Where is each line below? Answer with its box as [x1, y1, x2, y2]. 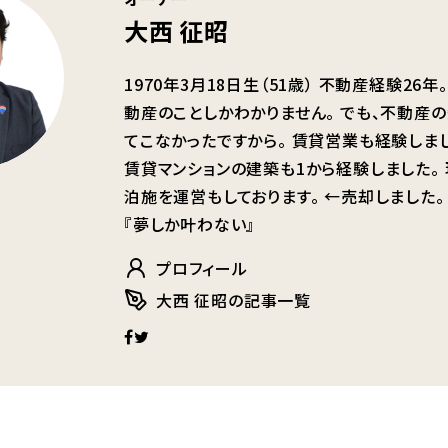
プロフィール [156, 256, 248, 281]
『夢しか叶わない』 [124, 212, 256, 237]
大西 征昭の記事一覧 [156, 288, 312, 313]
